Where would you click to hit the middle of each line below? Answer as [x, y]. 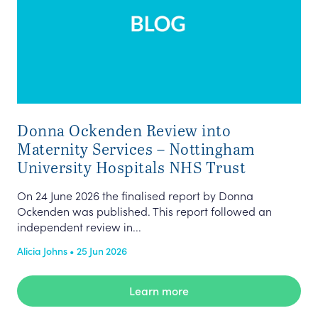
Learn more [159, 290]
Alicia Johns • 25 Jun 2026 [72, 251]
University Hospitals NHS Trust [131, 167]
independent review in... [79, 226]
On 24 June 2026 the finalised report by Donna [135, 195]
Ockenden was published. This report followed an [144, 211]
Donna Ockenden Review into [124, 130]
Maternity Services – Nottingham [136, 148]
